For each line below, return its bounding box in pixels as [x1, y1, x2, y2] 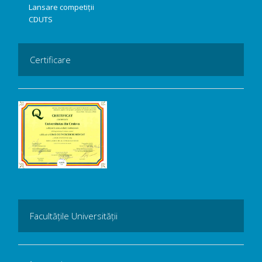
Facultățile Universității [30, 209, 118, 222]
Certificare [30, 54, 71, 65]
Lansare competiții [29, 1, 94, 12]
